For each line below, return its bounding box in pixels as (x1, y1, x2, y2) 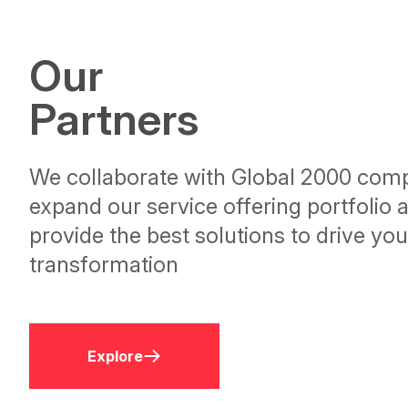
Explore (87, 347, 143, 365)
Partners (29, 92, 199, 146)
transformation (29, 251, 178, 278)
